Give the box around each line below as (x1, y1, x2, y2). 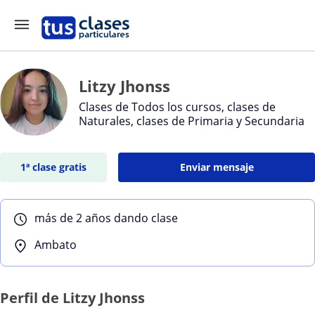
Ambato (34, 237, 77, 252)
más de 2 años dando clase (34, 210, 178, 226)
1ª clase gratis (20, 160, 87, 174)
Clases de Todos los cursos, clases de (79, 99, 276, 115)
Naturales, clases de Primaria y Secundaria (79, 113, 304, 129)
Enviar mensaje (179, 160, 254, 174)
